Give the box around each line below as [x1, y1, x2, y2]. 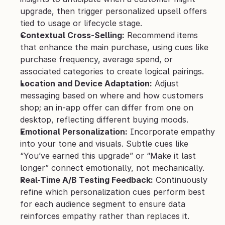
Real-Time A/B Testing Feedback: [20, 175, 153, 185]
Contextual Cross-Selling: [20, 30, 125, 41]
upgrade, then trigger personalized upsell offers [20, 6, 207, 17]
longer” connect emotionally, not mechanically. [20, 163, 204, 173]
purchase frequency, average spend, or [20, 54, 173, 65]
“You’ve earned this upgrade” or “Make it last [20, 151, 196, 161]
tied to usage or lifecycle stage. [20, 18, 142, 29]
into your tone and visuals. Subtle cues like [20, 139, 188, 149]
